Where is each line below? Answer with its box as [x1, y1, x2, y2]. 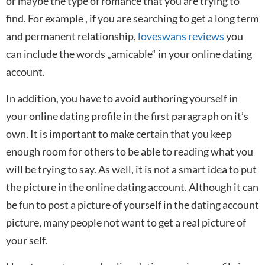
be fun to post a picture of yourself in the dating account [6, 198, 259, 211]
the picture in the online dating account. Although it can [6, 180, 258, 193]
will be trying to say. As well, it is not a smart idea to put [6, 162, 257, 176]
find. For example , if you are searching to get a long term [6, 11, 259, 25]
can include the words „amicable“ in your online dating [6, 47, 252, 60]
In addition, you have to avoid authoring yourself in [6, 91, 238, 105]
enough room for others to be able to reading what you [6, 144, 253, 158]
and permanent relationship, [6, 29, 138, 43]
